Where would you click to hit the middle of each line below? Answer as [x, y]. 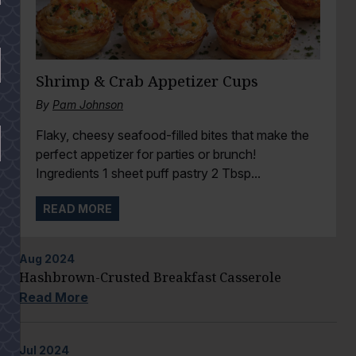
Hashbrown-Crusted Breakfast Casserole [150, 278]
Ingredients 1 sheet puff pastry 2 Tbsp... [148, 173]
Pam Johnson [88, 104]
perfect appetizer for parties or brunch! [146, 154]
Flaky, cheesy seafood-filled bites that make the [172, 135]
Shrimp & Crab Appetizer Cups [147, 80]
